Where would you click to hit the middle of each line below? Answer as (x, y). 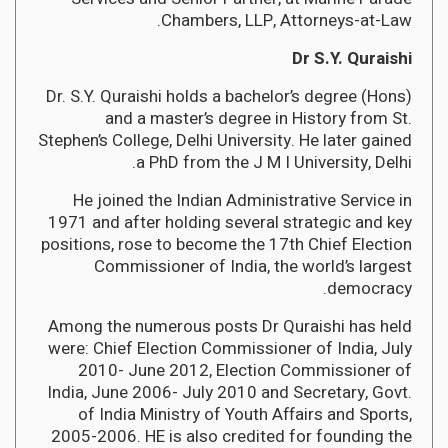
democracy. (369, 288)
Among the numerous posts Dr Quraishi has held (230, 326)
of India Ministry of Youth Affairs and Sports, (245, 414)
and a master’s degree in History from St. (258, 118)
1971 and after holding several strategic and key (230, 222)
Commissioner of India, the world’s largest (253, 266)
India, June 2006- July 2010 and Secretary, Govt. (229, 392)
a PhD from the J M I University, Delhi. (274, 162)
